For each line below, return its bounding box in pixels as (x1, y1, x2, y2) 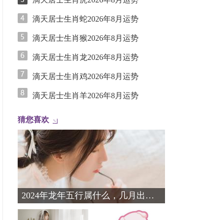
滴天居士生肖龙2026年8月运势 (32, 53, 138, 61)
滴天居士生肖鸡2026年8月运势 (32, 72, 138, 81)
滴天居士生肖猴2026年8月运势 (32, 34, 138, 42)
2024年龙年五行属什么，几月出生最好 (145, 191, 154, 200)
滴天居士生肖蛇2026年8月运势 (32, 15, 138, 23)
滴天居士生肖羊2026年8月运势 (32, 91, 138, 100)
